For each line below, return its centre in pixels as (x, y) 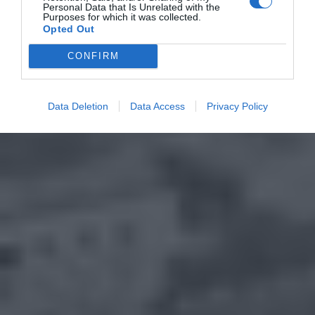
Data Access (157, 106)
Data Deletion (78, 106)
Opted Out (69, 28)
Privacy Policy (237, 106)
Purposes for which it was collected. (122, 17)
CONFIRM (93, 56)
